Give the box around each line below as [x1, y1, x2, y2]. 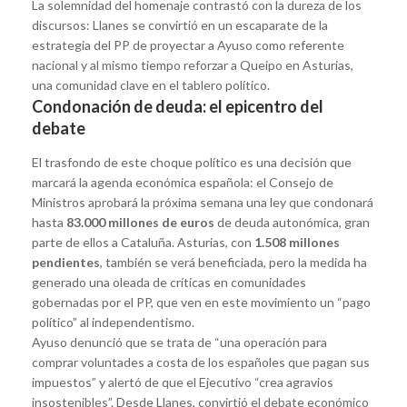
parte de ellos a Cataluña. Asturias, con [32, 233, 254, 250]
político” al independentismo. [32, 313, 194, 330]
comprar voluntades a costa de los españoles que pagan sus [32, 353, 370, 370]
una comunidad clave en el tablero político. [32, 76, 270, 93]
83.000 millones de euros [66, 213, 214, 230]
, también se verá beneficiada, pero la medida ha [100, 253, 367, 270]
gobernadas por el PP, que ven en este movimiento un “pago [32, 293, 371, 310]
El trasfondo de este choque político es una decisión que [32, 154, 352, 170]
